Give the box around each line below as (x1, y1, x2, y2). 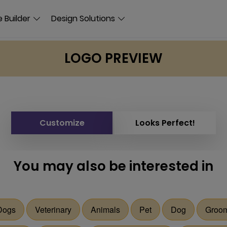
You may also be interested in (14, 157, 213, 175)
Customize (39, 117, 85, 129)
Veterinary (34, 204, 71, 215)
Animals (90, 204, 120, 215)
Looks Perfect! (135, 117, 195, 129)
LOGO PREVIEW (64, 49, 163, 67)
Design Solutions (51, 12, 115, 24)
